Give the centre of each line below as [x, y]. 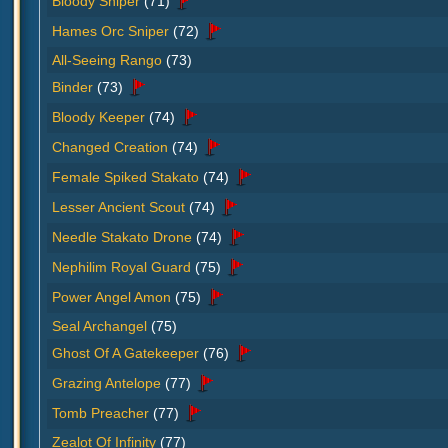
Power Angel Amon [111, 296]
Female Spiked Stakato [125, 176]
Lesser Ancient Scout [118, 206]
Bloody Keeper [98, 116]
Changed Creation [110, 146]
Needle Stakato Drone [122, 236]
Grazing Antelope [106, 382]
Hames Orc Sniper [110, 30]
